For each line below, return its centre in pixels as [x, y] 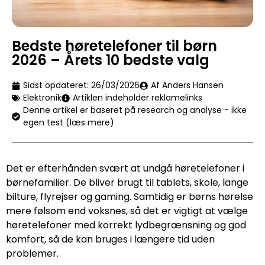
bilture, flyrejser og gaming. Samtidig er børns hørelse [130, 197]
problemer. [32, 254]
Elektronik [42, 98]
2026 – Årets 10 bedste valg [111, 60]
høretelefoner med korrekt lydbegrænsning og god [126, 225]
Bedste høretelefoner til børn [114, 46]
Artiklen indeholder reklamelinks [138, 98]
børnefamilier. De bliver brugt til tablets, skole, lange [127, 183]
